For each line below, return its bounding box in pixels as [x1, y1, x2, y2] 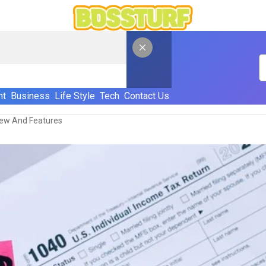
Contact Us [123, 90, 169, 102]
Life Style [54, 90, 95, 102]
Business [10, 90, 50, 102]
